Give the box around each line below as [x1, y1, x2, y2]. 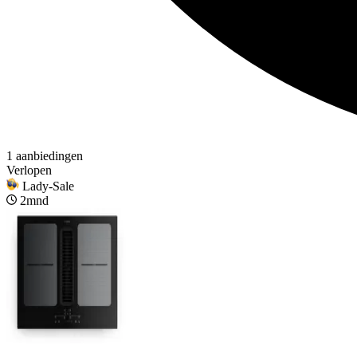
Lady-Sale [22, 178, 74, 193]
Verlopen [6, 163, 52, 177]
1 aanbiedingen [6, 148, 83, 163]
